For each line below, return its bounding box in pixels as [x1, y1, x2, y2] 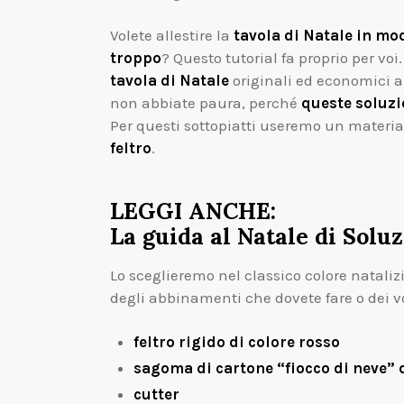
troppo [110, 49, 161, 68]
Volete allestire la [110, 26, 234, 45]
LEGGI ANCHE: [110, 196, 276, 225]
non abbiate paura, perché [110, 94, 301, 113]
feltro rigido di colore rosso [133, 332, 340, 351]
